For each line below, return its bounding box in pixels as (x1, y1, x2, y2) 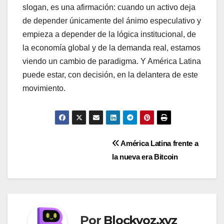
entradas (22, 177, 88, 197)
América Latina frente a (119, 139, 198, 148)
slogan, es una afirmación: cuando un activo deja (22, 3, 195, 12)
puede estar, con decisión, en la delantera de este (22, 70, 198, 79)
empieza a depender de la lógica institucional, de (22, 30, 196, 39)
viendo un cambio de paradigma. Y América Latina (22, 57, 201, 66)
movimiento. (22, 84, 65, 93)
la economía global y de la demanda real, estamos (22, 43, 200, 52)
